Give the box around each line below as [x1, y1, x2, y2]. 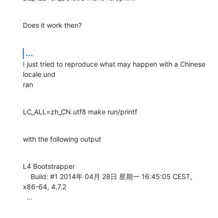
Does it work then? [23, 21, 82, 30]
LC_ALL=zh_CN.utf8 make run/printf [23, 108, 137, 116]
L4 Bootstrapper [23, 162, 75, 171]
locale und [23, 70, 55, 79]
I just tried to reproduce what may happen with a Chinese [23, 60, 205, 69]
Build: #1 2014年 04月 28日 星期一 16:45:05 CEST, [23, 172, 31, 181]
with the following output [23, 135, 101, 144]
